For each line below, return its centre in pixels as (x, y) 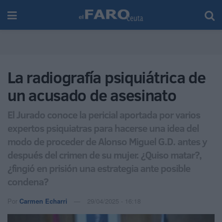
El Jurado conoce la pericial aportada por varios (104, 114)
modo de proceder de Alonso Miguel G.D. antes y (107, 141)
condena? (28, 181)
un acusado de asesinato (92, 95)
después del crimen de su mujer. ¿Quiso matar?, (105, 154)
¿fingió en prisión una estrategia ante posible (99, 168)
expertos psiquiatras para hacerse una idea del (103, 128)
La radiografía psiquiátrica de (107, 77)
